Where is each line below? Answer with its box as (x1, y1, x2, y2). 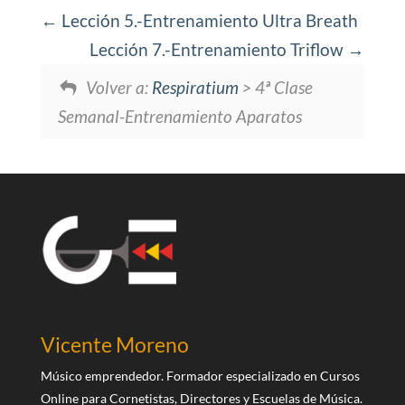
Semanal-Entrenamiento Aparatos (57, 105, 302, 127)
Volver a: (85, 76, 152, 98)
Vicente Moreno (40, 332, 189, 358)
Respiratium (151, 76, 239, 98)
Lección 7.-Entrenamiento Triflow (89, 39, 348, 61)
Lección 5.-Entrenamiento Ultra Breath (57, 10, 358, 32)
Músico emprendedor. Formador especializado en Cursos (40, 368, 360, 384)
